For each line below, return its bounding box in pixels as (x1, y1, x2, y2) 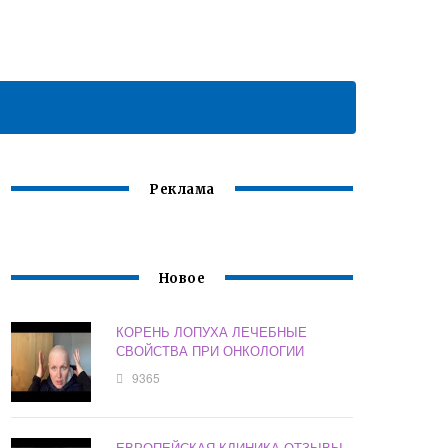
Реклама (149, 181, 215, 199)
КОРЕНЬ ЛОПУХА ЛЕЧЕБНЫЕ (116, 322, 308, 342)
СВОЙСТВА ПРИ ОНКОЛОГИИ (116, 341, 305, 361)
